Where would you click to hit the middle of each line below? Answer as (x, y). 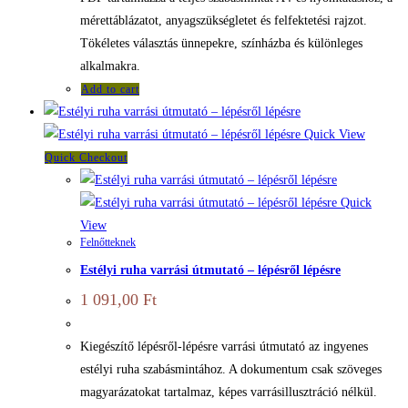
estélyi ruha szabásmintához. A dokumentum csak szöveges (231, 370)
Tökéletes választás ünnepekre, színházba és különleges (221, 44)
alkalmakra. (110, 66)
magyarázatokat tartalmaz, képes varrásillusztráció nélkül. (229, 393)
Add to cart (110, 90)
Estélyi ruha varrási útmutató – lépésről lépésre (210, 270)
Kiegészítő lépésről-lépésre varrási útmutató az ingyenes (224, 347)
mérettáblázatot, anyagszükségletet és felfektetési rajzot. (224, 21)
